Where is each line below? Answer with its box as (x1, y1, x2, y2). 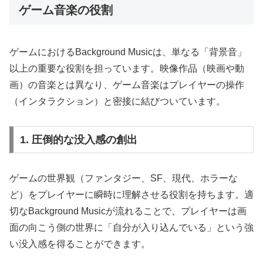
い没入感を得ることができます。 (9, 239, 150, 249)
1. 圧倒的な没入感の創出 (19, 134, 137, 146)
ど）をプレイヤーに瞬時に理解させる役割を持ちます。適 (9, 190, 254, 200)
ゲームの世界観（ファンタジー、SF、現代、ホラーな (9, 173, 238, 184)
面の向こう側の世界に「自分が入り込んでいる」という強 (9, 222, 254, 233)
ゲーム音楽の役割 (19, 4, 113, 17)
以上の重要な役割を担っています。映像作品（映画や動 (9, 63, 244, 73)
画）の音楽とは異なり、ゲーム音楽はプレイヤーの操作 (9, 79, 244, 90)
